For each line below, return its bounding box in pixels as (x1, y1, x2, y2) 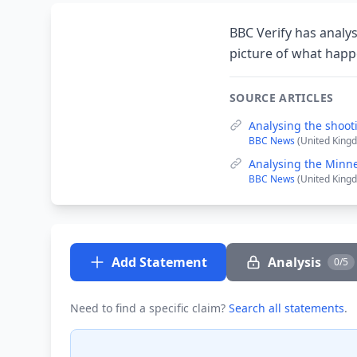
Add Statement (112, 253, 207, 271)
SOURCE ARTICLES (229, 90, 334, 105)
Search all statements (229, 300, 344, 316)
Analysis (268, 253, 321, 271)
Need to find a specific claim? (70, 300, 229, 316)
